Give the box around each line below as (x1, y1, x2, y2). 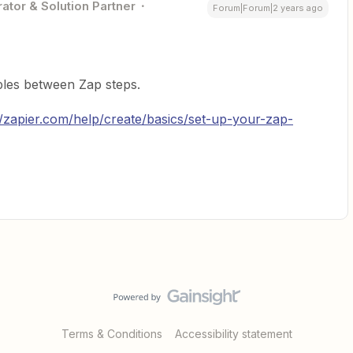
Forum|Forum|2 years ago (213, 2, 323, 13)
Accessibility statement (174, 327, 292, 340)
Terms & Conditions (61, 327, 162, 340)
